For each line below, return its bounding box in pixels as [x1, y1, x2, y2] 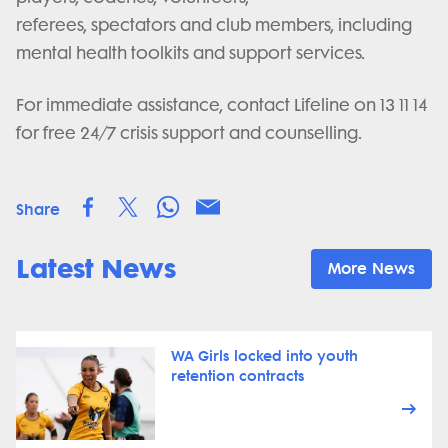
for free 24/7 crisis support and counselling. [16, 123, 362, 143]
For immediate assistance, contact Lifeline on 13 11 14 [16, 95, 428, 115]
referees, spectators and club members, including [16, 15, 412, 35]
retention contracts [170, 368, 305, 385]
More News [328, 259, 415, 278]
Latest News [16, 251, 176, 284]
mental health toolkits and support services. [16, 43, 369, 63]
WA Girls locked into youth [170, 348, 358, 365]
